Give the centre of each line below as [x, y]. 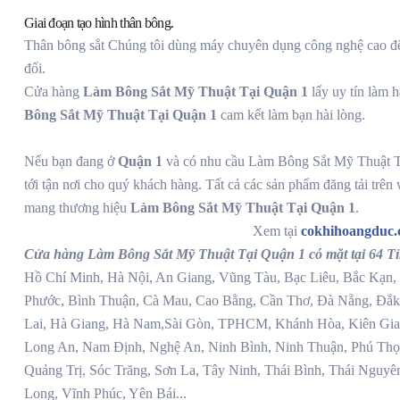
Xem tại [277, 231]
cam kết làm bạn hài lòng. [291, 115]
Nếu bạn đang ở [71, 162]
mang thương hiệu [77, 208]
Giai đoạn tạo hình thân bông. [99, 23]
